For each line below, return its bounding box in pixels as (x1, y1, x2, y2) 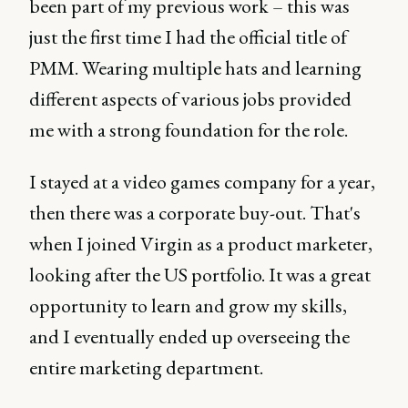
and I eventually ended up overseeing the (29, 322, 350, 350)
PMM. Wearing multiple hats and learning (29, 54, 362, 81)
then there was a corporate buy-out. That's (29, 199, 361, 226)
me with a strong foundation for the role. (29, 116, 348, 143)
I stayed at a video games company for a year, (29, 168, 375, 195)
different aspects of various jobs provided (29, 85, 352, 112)
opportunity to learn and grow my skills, (29, 291, 347, 319)
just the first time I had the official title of (29, 23, 347, 50)
